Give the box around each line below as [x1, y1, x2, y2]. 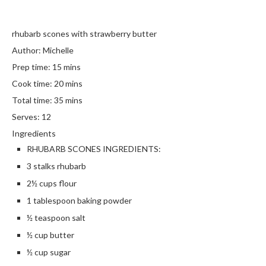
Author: [12, 45, 43, 55]
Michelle [43, 45, 74, 55]
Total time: [12, 94, 54, 105]
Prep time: [12, 61, 52, 72]
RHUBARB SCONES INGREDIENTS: [27, 143, 161, 154]
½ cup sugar [27, 246, 71, 257]
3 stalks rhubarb [27, 160, 86, 171]
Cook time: [12, 78, 54, 88]
